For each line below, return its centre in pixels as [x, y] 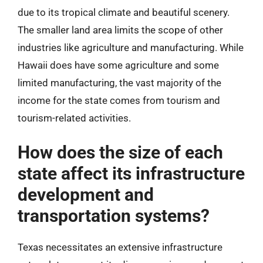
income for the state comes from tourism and [119, 100]
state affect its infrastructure [131, 173]
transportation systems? [114, 215]
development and [86, 194]
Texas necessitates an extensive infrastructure [120, 247]
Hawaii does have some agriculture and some [118, 65]
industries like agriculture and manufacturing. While [131, 48]
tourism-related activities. [74, 118]
